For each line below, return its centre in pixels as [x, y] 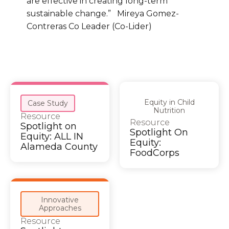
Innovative [60, 200]
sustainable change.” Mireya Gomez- [103, 14]
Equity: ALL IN [52, 137]
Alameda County [59, 147]
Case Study [48, 104]
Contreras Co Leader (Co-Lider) [89, 27]
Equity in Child [169, 102]
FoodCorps [155, 153]
